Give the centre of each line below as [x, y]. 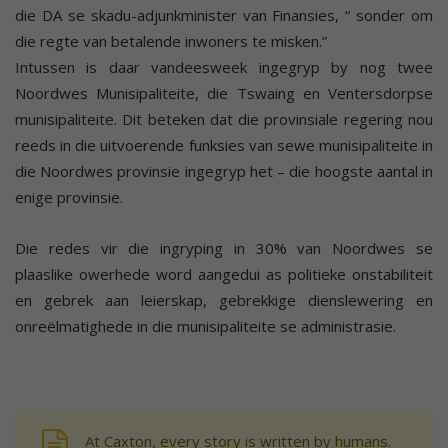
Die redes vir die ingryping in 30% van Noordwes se [224, 247]
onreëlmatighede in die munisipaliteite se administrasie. [205, 325]
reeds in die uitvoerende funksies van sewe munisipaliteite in [224, 144]
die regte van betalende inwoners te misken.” [171, 40]
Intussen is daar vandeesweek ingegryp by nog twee [224, 66]
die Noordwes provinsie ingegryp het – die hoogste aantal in [224, 170]
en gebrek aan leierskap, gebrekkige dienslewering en [224, 299]
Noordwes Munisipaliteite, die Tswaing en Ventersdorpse [224, 92]
